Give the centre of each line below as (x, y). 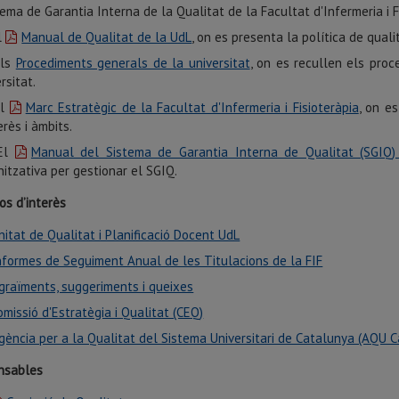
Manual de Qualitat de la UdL (107, 37)
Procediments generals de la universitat (133, 63)
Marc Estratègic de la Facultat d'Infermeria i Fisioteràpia (192, 107)
